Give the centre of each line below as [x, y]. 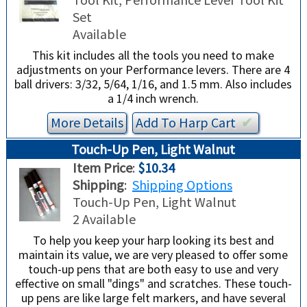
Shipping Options [182, 185]
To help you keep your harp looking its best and [153, 241]
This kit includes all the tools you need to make [153, 56]
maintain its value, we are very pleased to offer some [153, 255]
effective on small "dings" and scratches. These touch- [153, 284]
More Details [87, 123]
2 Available [104, 219]
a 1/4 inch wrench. [153, 99]
